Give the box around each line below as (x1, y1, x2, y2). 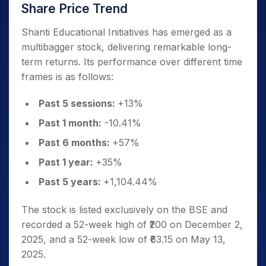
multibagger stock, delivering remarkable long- (21, 41, 232, 53)
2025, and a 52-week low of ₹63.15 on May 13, (21, 233, 226, 245)
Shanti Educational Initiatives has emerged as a (21, 26, 232, 38)
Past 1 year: (39, 156, 96, 168)
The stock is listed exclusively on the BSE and (21, 204, 227, 216)
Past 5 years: (39, 176, 103, 188)
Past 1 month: (39, 117, 102, 129)
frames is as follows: (21, 71, 113, 83)
